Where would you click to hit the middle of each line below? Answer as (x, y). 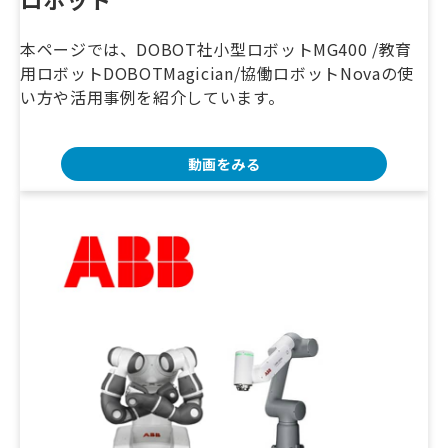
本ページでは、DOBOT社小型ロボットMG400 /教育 (216, 48)
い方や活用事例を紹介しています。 (152, 96)
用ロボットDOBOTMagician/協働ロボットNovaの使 (217, 72)
